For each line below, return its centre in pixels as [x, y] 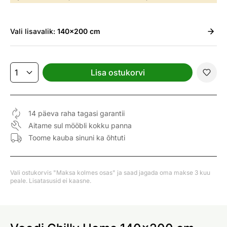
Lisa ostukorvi [118, 72]
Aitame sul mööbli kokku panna [80, 125]
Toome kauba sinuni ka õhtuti [77, 138]
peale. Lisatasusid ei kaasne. [51, 181]
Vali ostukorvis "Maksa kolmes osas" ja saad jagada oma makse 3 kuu [110, 173]
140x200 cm [79, 31]
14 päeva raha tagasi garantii [77, 113]
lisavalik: [41, 31]
